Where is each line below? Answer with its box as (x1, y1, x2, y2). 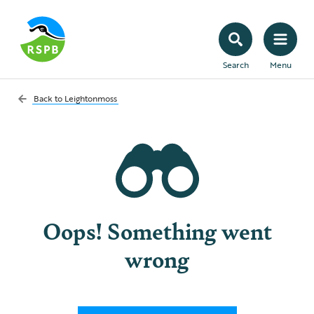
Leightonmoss (64, 92, 117, 104)
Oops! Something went (42, 214, 272, 247)
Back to (34, 92, 64, 104)
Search (222, 58, 249, 71)
